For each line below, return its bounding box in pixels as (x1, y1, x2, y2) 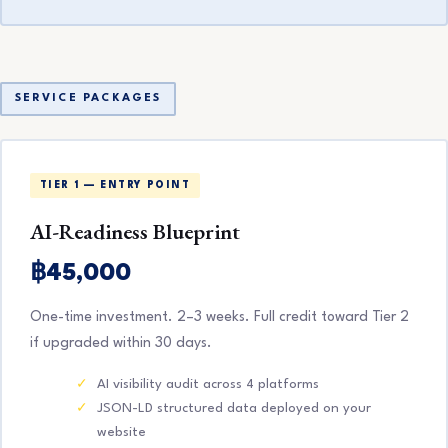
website (96, 425, 146, 439)
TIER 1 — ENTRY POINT (39, 179, 191, 190)
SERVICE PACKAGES (14, 93, 162, 105)
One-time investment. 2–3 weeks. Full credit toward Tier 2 (29, 309, 409, 324)
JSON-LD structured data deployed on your (96, 401, 371, 415)
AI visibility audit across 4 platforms (96, 377, 319, 391)
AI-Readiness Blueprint (29, 216, 240, 245)
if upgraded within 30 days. (29, 335, 212, 350)
